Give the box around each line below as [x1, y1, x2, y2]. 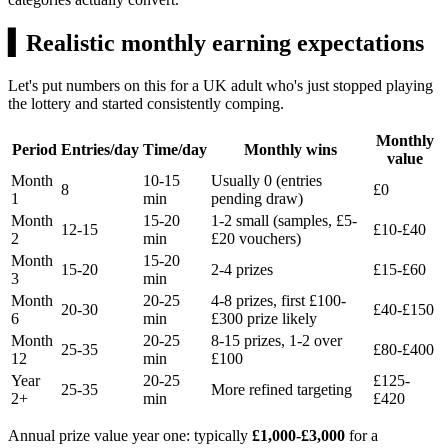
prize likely [243, 309, 317, 327]
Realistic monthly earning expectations [26, 29, 424, 56]
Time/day [143, 140, 207, 158]
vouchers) [235, 229, 301, 247]
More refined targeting [211, 380, 352, 398]
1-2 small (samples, [211, 211, 336, 229]
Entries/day [61, 140, 139, 158]
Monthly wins [243, 140, 337, 158]
